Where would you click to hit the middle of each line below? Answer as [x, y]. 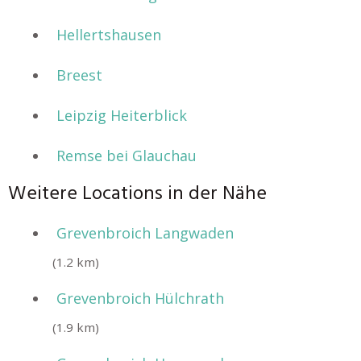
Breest [79, 75]
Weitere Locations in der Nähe [137, 194]
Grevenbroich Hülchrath [140, 298]
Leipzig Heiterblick [122, 115]
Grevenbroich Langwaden [145, 233]
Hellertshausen [109, 35]
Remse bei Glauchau [127, 156]
